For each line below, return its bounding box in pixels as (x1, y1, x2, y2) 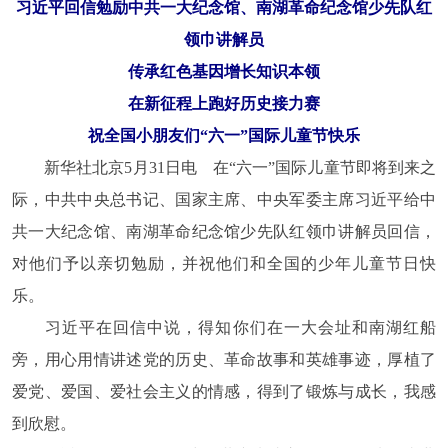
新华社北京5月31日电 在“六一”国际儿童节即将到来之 (11, 158, 437, 176)
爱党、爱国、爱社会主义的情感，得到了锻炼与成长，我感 (11, 382, 437, 400)
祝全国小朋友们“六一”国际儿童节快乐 (88, 126, 360, 144)
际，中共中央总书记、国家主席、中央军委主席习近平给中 (11, 190, 437, 208)
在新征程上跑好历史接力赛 (128, 94, 320, 112)
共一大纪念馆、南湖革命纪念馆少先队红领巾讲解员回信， (11, 222, 437, 240)
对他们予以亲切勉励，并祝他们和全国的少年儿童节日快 (11, 254, 437, 272)
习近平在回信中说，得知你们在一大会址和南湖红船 (11, 318, 437, 336)
